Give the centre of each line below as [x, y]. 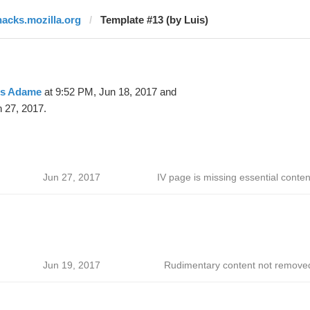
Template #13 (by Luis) [154, 20]
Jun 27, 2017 [71, 177]
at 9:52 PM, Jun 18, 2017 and [109, 92]
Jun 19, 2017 [71, 265]
